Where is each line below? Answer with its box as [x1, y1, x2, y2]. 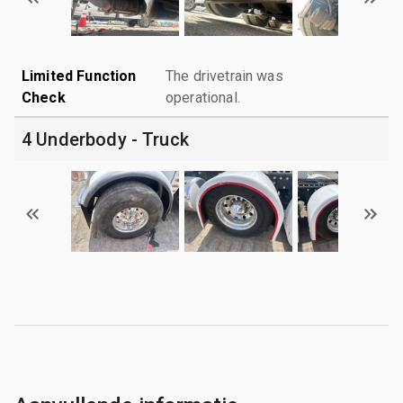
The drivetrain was [166, 67, 283, 85]
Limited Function [22, 67, 137, 85]
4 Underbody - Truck [22, 128, 189, 150]
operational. [166, 88, 240, 106]
